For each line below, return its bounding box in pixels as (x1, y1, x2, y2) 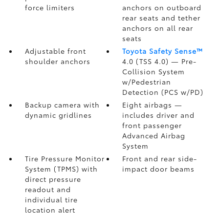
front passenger (122, 120, 182, 130)
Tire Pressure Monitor (24, 153, 105, 163)
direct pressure (24, 174, 81, 184)
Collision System (122, 66, 185, 76)
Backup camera (24, 100, 84, 109)
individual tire (24, 195, 78, 204)
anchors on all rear (122, 23, 194, 33)
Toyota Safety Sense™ (122, 46, 203, 56)
